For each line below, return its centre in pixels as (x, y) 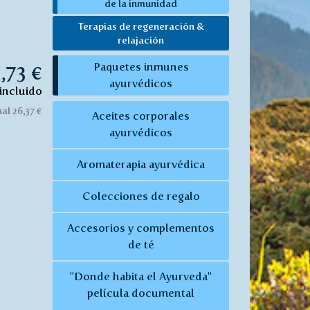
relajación (141, 40)
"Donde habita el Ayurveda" (141, 277)
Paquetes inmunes (141, 67)
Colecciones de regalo (141, 197)
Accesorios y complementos (141, 228)
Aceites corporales (141, 116)
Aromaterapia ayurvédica (141, 165)
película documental (141, 293)
